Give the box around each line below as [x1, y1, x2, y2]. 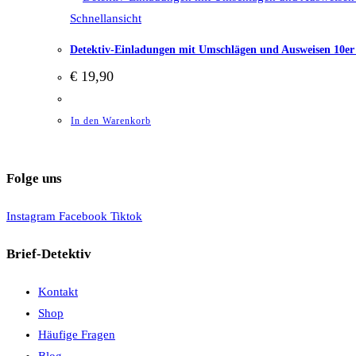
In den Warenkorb [71, 115, 151, 127]
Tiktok [110, 209, 142, 222]
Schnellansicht [70, 12, 141, 25]
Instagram [6, 209, 56, 222]
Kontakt [38, 284, 78, 298]
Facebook [59, 209, 107, 222]
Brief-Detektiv [6, 246, 91, 262]
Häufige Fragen [38, 327, 115, 341]
